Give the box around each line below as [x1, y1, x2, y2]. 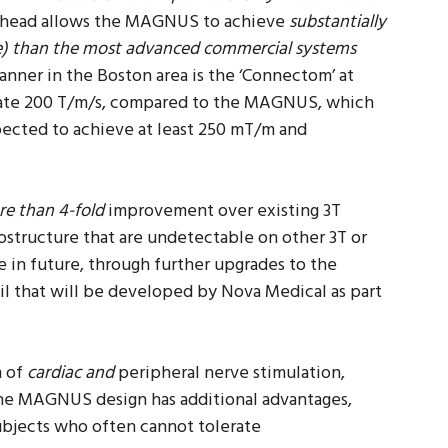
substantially [285, 8, 386, 37]
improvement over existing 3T [108, 197, 341, 226]
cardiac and [27, 359, 118, 388]
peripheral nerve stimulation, [118, 359, 345, 388]
